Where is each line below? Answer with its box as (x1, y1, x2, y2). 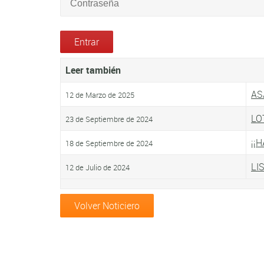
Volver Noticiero (74, 199, 140, 213)
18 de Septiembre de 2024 (65, 138, 153, 149)
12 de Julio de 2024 (65, 163, 130, 173)
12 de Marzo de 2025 (65, 90, 134, 101)
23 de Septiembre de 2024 (65, 114, 153, 125)
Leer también (65, 64, 121, 77)
